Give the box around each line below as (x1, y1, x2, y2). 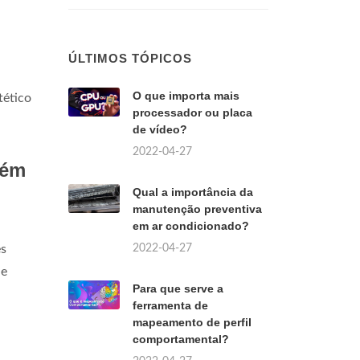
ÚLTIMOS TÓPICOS (68, 51, 192, 65)
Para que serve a (133, 282, 223, 295)
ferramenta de (133, 299, 208, 312)
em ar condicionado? (133, 219, 249, 232)
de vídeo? (133, 123, 187, 136)
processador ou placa (133, 106, 252, 119)
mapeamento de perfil (133, 316, 252, 329)
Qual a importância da (133, 186, 253, 198)
